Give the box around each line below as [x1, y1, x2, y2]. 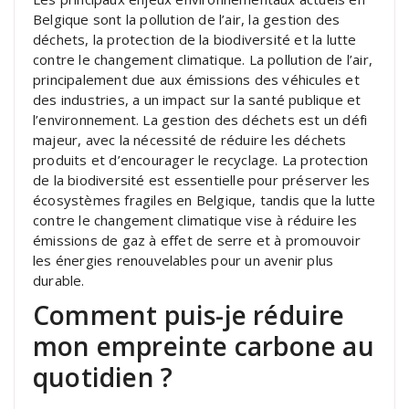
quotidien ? [33, 359, 173, 394]
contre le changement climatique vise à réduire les [33, 210, 358, 229]
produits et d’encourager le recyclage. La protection [33, 150, 369, 169]
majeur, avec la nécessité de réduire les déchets [33, 130, 347, 149]
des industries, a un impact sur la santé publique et [33, 89, 362, 109]
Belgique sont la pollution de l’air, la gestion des [33, 9, 341, 28]
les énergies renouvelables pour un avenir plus [33, 250, 334, 269]
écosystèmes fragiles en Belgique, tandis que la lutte [33, 190, 376, 209]
